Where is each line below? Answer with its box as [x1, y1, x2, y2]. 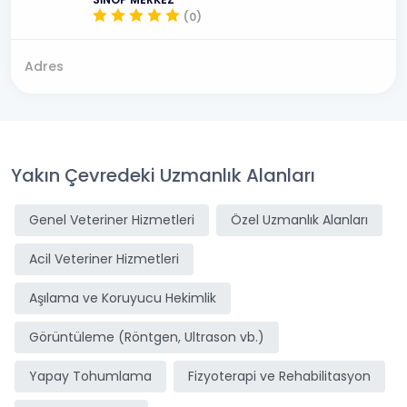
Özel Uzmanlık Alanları [231, 211, 368, 229]
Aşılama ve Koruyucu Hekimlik [29, 289, 216, 307]
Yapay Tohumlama [29, 367, 152, 385]
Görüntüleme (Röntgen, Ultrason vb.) [29, 328, 264, 346]
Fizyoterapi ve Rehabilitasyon [188, 367, 371, 385]
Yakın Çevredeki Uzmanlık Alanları [11, 163, 315, 188]
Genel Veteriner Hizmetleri [29, 211, 194, 229]
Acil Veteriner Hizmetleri [29, 250, 179, 268]
